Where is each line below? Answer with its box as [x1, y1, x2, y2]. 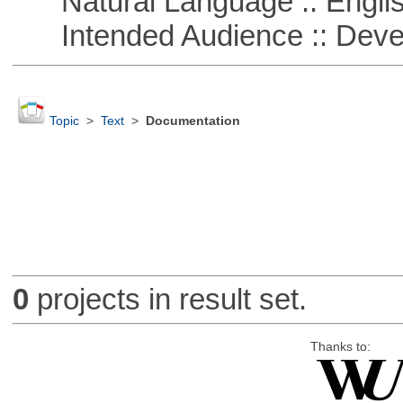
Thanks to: [309, 339, 371, 354]
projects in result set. [28, 282, 307, 317]
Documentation [145, 114, 240, 129]
